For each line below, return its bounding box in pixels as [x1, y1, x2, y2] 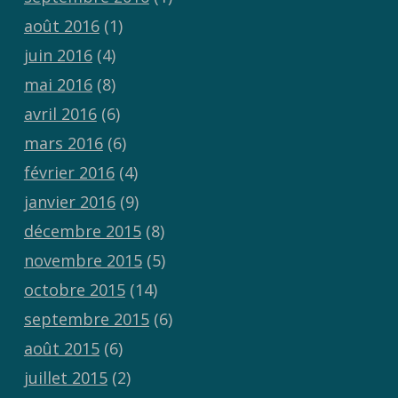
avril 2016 [23, 103, 97, 125]
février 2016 [23, 162, 115, 184]
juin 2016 [23, 44, 92, 67]
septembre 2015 [23, 308, 149, 330]
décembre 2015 [23, 220, 141, 243]
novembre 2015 [23, 250, 142, 272]
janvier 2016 [23, 191, 115, 213]
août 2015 [23, 338, 99, 360]
